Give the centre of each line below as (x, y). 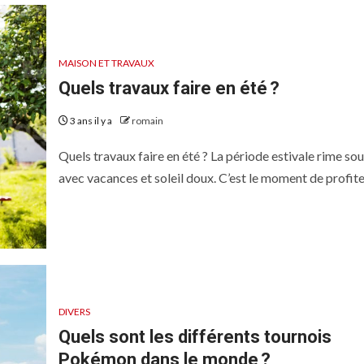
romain (147, 121)
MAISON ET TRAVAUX (106, 63)
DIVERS (74, 312)
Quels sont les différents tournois (195, 337)
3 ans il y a (91, 121)
